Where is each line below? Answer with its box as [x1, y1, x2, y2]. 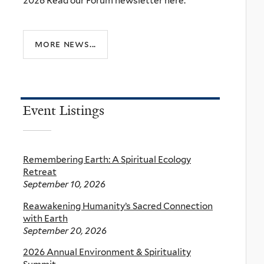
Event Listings [23, 101, 104, 119]
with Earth [23, 212, 68, 224]
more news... [35, 38, 97, 49]
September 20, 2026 [23, 225, 107, 236]
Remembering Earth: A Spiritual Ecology [23, 154, 191, 166]
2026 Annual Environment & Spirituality [23, 246, 191, 258]
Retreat [23, 166, 57, 178]
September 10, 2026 [23, 179, 105, 190]
